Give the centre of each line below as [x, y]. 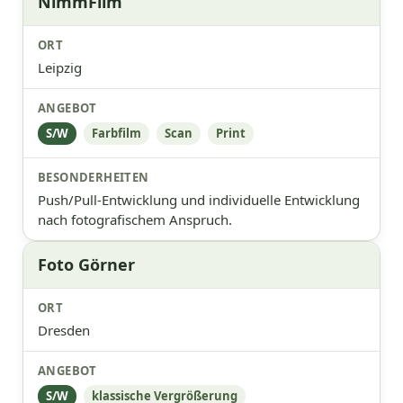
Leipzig [60, 67]
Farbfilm [116, 133]
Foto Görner [86, 264]
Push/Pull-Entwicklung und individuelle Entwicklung [199, 200]
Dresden [64, 330]
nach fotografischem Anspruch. [135, 219]
